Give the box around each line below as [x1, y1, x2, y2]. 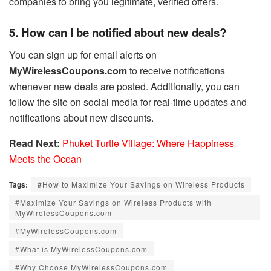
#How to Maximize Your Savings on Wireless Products [38, 178, 245, 189]
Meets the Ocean [9, 151, 82, 166]
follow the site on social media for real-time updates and [9, 94, 247, 109]
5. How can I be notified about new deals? [9, 24, 226, 41]
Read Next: [9, 135, 60, 150]
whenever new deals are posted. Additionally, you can [9, 79, 240, 93]
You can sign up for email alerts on [9, 47, 157, 62]
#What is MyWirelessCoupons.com [15, 243, 148, 254]
